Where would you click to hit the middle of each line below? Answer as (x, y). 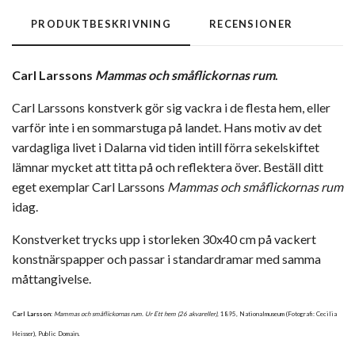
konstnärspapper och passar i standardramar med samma (166, 258)
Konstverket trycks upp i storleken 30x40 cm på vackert (164, 239)
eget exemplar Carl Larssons (90, 186)
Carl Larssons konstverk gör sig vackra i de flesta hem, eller (171, 107)
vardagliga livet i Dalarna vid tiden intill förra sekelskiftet (166, 147)
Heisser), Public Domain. (47, 333)
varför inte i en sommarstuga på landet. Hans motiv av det (167, 127)
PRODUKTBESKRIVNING (101, 23)
